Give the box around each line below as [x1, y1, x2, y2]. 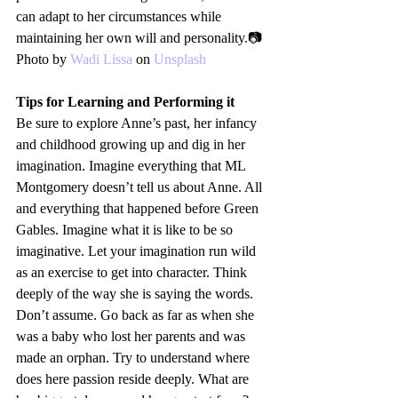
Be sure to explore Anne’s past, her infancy [16, 115, 260, 131]
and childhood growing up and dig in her [16, 137, 249, 153]
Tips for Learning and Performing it [16, 94, 235, 110]
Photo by [16, 52, 70, 68]
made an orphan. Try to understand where [16, 350, 253, 366]
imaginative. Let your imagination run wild [16, 243, 259, 259]
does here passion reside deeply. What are [16, 371, 252, 387]
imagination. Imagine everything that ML [16, 158, 249, 174]
